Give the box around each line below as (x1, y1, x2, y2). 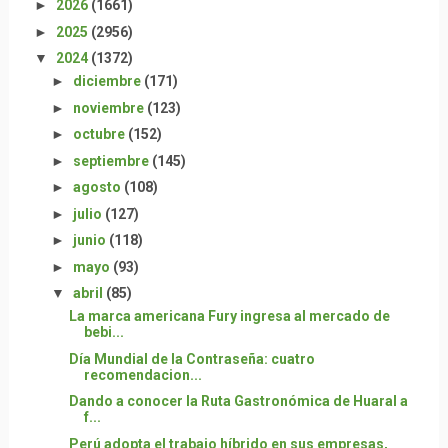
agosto (72, 179, 124, 195)
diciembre (72, 73, 144, 89)
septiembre (72, 152, 152, 169)
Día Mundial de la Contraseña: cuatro (68, 350, 315, 367)
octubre (72, 126, 128, 142)
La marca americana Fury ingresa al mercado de (68, 308, 390, 324)
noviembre (72, 99, 147, 116)
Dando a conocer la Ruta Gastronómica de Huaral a (68, 393, 408, 409)
